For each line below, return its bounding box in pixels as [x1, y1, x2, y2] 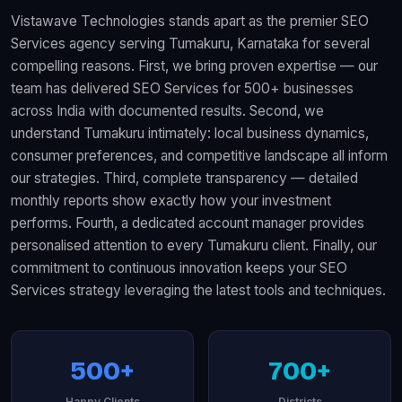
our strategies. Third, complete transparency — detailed [11, 169, 358, 187]
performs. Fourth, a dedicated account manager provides [11, 214, 364, 232]
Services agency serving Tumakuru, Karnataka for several [11, 34, 370, 52]
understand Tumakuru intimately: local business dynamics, [11, 124, 369, 142]
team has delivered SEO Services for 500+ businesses [11, 79, 354, 97]
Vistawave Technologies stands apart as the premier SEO [11, 12, 369, 30]
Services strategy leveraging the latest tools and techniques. [11, 281, 386, 299]
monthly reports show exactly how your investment [11, 191, 331, 209]
